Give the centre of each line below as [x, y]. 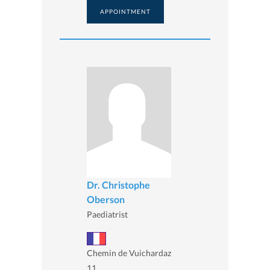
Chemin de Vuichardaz [129, 253]
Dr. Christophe [118, 185]
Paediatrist [107, 215]
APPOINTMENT [125, 12]
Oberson [106, 199]
